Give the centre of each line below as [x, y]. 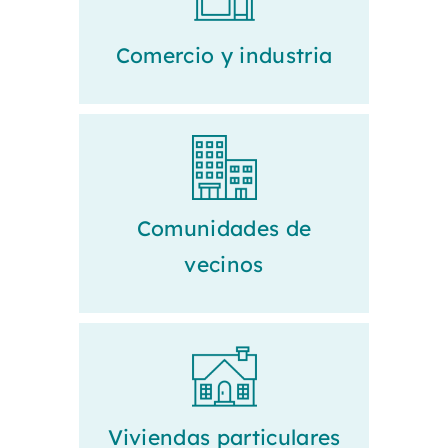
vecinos [224, 264]
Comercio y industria [224, 55]
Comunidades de [224, 228]
